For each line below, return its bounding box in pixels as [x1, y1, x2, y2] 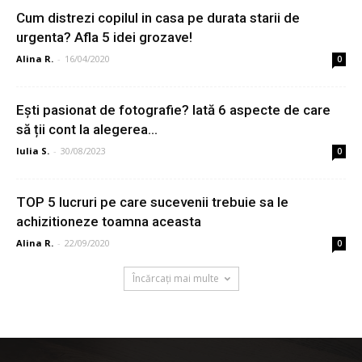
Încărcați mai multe [132, 271, 219, 286]
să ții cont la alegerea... [16, 121, 158, 138]
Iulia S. [16, 145, 49, 158]
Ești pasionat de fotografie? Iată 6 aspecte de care [16, 102, 330, 119]
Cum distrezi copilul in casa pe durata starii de [16, 10, 300, 27]
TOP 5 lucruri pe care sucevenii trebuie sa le [16, 194, 288, 211]
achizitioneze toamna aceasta [16, 213, 201, 230]
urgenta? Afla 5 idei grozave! [16, 29, 192, 46]
